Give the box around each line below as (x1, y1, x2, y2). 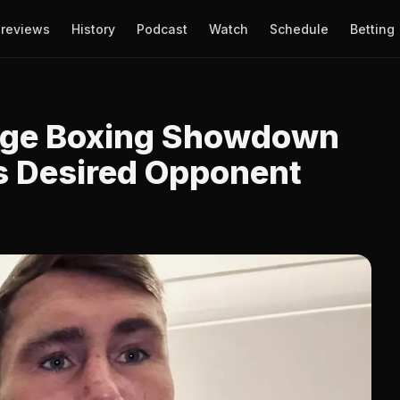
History (71, 21, 115, 37)
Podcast (136, 21, 187, 37)
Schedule (269, 21, 329, 37)
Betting (349, 21, 395, 37)
